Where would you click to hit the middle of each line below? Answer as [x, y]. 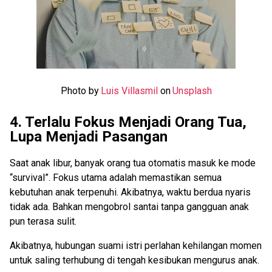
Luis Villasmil [129, 90]
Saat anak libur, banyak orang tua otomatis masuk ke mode [133, 163]
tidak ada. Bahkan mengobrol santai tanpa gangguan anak [129, 206]
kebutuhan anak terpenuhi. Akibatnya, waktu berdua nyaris [130, 192]
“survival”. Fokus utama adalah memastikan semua [116, 177]
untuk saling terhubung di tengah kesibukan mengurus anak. [134, 260]
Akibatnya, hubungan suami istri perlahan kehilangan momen [136, 245]
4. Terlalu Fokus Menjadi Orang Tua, [128, 122]
